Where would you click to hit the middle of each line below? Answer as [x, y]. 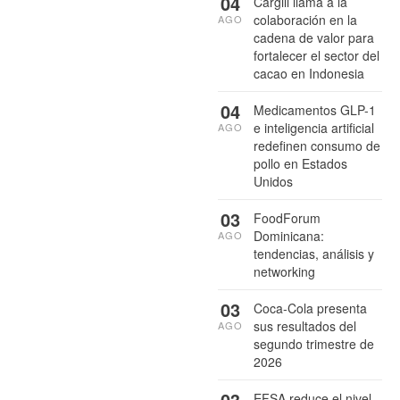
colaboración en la [305, 19]
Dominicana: [289, 235]
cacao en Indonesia [309, 73]
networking [284, 271]
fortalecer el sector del [317, 55]
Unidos [273, 181]
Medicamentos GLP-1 [315, 109]
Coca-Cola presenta [310, 308]
